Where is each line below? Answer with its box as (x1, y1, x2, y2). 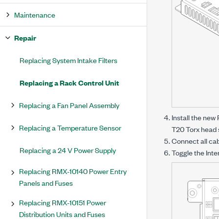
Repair (14, 32, 36, 43)
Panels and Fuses (19, 177, 73, 188)
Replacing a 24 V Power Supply (20, 145, 116, 155)
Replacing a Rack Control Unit (20, 77, 119, 88)
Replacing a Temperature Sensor (19, 122, 121, 132)
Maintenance (14, 9, 55, 20)
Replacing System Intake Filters (20, 55, 117, 65)
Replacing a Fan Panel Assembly (19, 100, 119, 110)
